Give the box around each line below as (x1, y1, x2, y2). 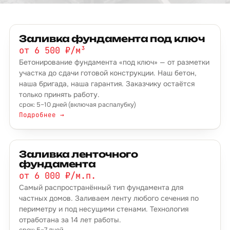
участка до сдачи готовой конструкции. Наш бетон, (19, 68, 197, 78)
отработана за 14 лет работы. (19, 215, 121, 224)
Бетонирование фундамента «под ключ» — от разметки (19, 57, 209, 67)
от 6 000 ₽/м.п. (19, 170, 96, 181)
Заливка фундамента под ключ (19, 33, 205, 44)
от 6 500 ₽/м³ (19, 45, 86, 56)
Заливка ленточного (19, 148, 138, 160)
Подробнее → (19, 110, 64, 119)
